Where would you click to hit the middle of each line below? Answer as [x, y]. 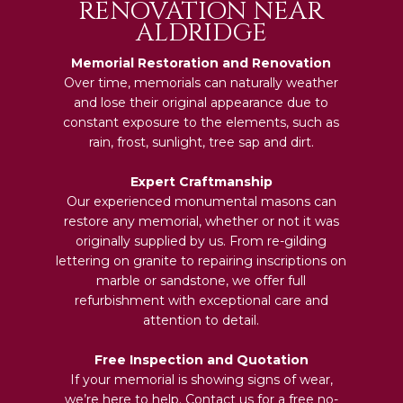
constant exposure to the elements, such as [201, 122]
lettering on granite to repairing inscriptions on [201, 260]
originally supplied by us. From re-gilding [201, 241]
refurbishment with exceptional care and [201, 300]
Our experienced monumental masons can [201, 201]
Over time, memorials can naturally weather [201, 82]
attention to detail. [201, 320]
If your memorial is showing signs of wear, [201, 379]
